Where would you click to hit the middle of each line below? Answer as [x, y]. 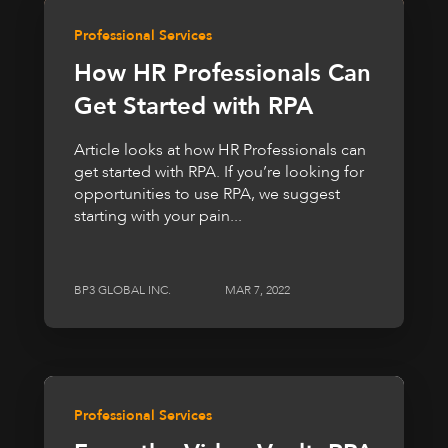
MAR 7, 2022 [257, 289]
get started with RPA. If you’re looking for [219, 172]
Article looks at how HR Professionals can [220, 150]
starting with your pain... [158, 216]
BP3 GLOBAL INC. [122, 289]
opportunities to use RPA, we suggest [207, 194]
